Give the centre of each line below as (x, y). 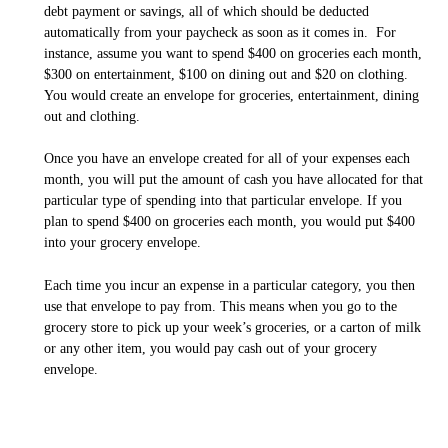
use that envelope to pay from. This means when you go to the (220, 307)
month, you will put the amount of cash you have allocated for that (233, 180)
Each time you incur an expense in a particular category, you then (229, 286)
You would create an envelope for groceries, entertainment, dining (231, 95)
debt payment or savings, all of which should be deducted (206, 11)
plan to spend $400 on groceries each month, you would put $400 (229, 222)
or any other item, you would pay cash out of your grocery (210, 349)
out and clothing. (92, 116)
